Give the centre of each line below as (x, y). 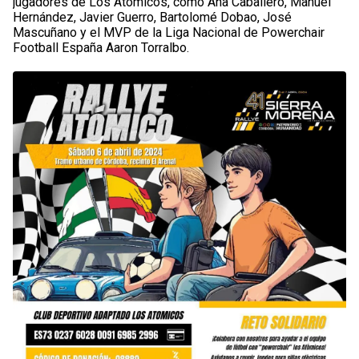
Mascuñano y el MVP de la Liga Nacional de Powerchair (169, 32)
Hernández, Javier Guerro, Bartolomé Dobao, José (152, 17)
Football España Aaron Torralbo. (101, 47)
